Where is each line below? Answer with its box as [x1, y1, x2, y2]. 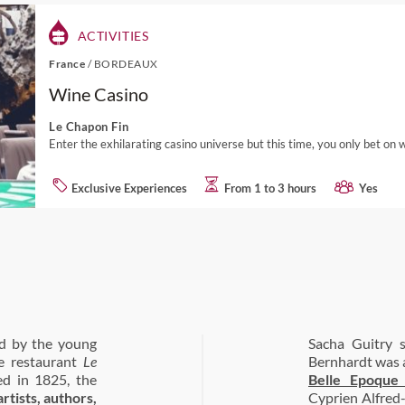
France [49, 57, 88, 71]
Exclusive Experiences [71, 180, 187, 195]
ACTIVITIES [74, 28, 149, 43]
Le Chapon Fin [49, 119, 129, 134]
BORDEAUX [93, 57, 158, 71]
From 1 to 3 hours [224, 180, 316, 195]
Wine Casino [49, 83, 148, 105]
